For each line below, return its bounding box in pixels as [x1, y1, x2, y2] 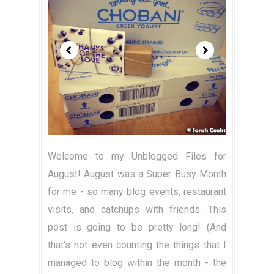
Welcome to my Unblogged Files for [48, 150, 226, 163]
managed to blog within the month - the [48, 257, 226, 269]
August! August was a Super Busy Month [48, 168, 226, 180]
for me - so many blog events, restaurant [48, 186, 226, 198]
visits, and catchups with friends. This [48, 204, 226, 216]
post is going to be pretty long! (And [48, 221, 226, 234]
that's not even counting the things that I [48, 239, 226, 251]
